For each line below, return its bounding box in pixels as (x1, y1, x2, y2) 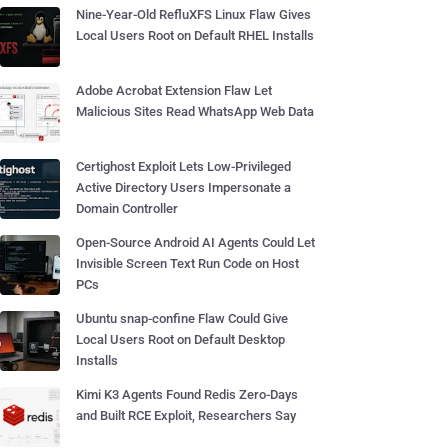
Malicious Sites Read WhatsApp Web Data (76, 104, 314, 119)
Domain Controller (76, 201, 178, 216)
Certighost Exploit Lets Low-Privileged (76, 159, 291, 174)
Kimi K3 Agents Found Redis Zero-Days (76, 387, 298, 402)
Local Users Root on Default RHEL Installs (76, 28, 314, 43)
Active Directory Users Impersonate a (76, 180, 291, 195)
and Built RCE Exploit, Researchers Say (76, 408, 296, 423)
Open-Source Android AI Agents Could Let (76, 235, 315, 250)
